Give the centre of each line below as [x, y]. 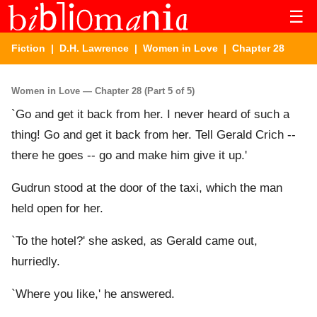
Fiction [28, 48]
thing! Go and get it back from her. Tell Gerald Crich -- [154, 135]
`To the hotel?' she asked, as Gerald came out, [134, 241]
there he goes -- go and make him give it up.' [129, 156]
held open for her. [57, 209]
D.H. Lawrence [94, 48]
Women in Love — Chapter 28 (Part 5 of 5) [103, 91]
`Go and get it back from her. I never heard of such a [150, 115]
